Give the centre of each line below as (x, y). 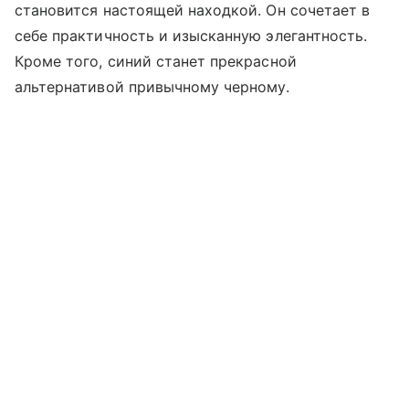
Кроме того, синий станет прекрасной (156, 61)
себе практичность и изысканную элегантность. (191, 35)
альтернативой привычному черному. (152, 86)
